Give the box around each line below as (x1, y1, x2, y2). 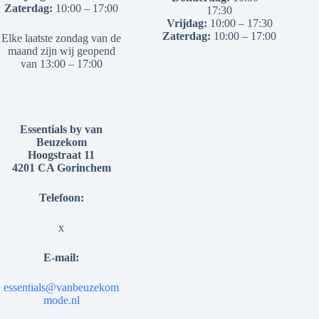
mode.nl (43, 294, 80, 306)
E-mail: (43, 251, 80, 263)
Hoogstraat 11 (28, 149, 95, 161)
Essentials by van (20, 123, 103, 135)
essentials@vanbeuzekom (4, 281, 120, 293)
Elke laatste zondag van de (1, 32, 122, 44)
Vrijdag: (166, 17, 207, 29)
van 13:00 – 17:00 (20, 58, 103, 70)
